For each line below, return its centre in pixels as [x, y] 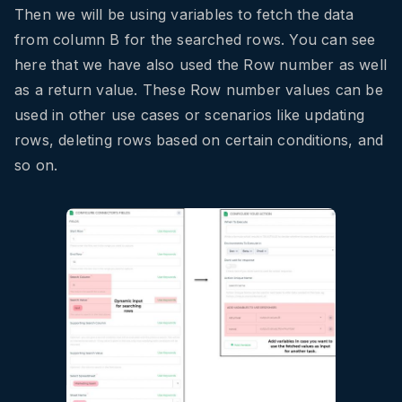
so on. [36, 166]
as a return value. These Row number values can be [199, 90]
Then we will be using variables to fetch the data [184, 15]
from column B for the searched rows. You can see [195, 40]
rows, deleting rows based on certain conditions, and [199, 140]
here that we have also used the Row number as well [201, 65]
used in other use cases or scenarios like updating [190, 115]
